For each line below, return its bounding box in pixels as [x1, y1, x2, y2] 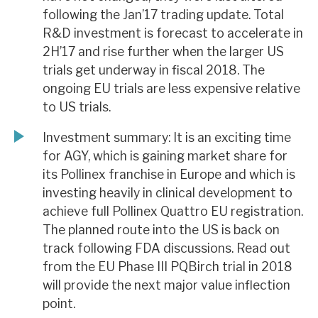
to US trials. [43, 99, 111, 114]
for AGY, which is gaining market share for [43, 148, 287, 164]
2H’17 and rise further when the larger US [43, 43, 284, 59]
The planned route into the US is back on [43, 222, 280, 238]
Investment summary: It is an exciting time [43, 130, 291, 146]
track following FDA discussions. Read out [43, 241, 290, 256]
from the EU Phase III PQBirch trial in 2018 [43, 259, 292, 275]
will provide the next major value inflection [43, 278, 290, 293]
